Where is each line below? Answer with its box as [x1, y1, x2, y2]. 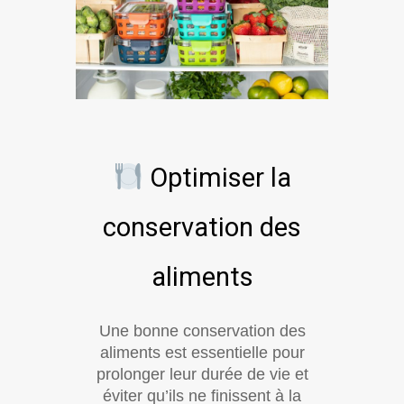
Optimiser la [142, 162, 291, 194]
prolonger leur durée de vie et [96, 365, 308, 384]
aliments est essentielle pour [99, 344, 305, 363]
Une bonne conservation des [98, 322, 306, 341]
